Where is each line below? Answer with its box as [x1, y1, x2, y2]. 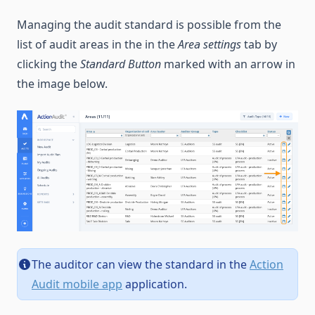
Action [250, 257, 283, 273]
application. [122, 276, 187, 292]
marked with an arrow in [161, 56, 295, 72]
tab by [241, 37, 277, 52]
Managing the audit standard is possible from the [17, 17, 281, 32]
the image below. [17, 76, 108, 91]
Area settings [178, 37, 241, 52]
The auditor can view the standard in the [32, 257, 250, 273]
